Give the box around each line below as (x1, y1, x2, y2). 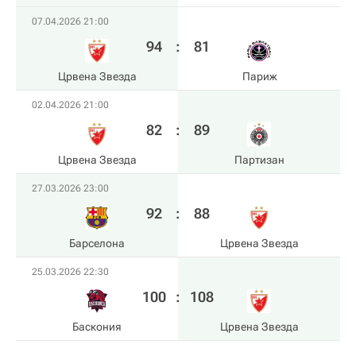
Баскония (72, 320, 122, 333)
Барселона (69, 237, 125, 250)
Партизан (234, 153, 284, 166)
